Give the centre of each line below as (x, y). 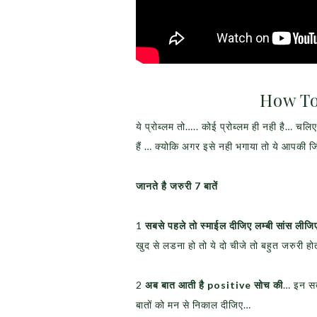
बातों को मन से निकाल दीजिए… (194, 305)
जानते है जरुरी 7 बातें (177, 186)
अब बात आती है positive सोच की (213, 285)
